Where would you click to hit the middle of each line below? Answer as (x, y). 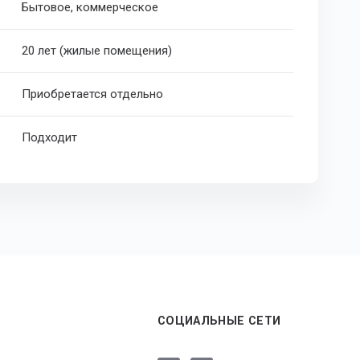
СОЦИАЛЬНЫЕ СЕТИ (219, 321)
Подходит (50, 138)
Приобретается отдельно (93, 94)
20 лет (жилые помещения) (97, 51)
